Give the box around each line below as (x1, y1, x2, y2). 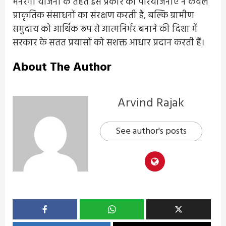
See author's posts (115, 124, 187, 139)
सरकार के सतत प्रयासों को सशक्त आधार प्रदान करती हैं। (13, 35, 204, 50)
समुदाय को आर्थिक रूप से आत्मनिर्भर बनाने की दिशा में (13, 22, 197, 37)
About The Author (13, 58, 111, 77)
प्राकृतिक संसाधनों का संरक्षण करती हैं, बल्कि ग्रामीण (13, 8, 194, 23)
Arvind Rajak (118, 93, 184, 113)
